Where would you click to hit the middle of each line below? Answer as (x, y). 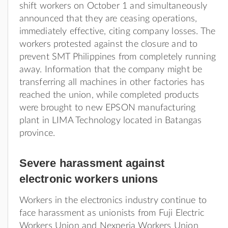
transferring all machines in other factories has (112, 82)
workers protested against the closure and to (108, 44)
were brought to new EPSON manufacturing (107, 108)
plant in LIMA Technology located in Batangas (110, 120)
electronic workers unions (88, 179)
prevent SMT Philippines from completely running (117, 57)
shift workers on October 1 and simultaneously (113, 6)
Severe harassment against (92, 163)
